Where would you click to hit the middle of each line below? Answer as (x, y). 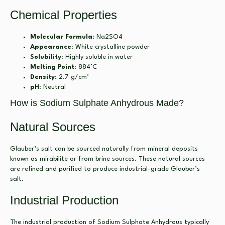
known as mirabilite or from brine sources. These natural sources (107, 159)
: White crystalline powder (110, 47)
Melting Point (52, 67)
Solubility (46, 57)
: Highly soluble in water (97, 57)
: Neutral (52, 87)
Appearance (51, 47)
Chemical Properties (64, 15)
